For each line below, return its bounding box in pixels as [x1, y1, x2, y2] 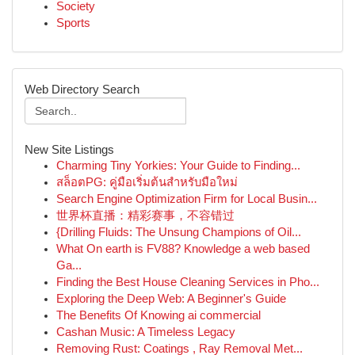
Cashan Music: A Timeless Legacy [56, 326, 235, 338]
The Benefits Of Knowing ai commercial [56, 309, 261, 322]
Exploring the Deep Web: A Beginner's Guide [56, 292, 286, 305]
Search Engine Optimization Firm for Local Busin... [56, 193, 317, 205]
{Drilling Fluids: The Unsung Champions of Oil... [56, 226, 301, 239]
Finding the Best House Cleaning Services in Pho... [56, 276, 319, 288]
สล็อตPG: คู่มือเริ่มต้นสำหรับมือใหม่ [56, 176, 238, 189]
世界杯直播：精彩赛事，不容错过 [56, 209, 235, 222]
